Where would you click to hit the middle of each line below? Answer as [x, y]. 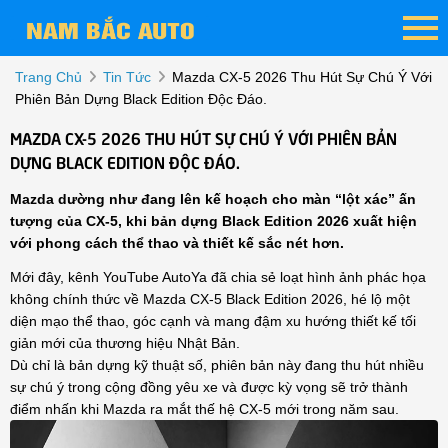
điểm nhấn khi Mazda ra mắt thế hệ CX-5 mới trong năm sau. [204, 409]
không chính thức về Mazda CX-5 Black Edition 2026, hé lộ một [210, 299]
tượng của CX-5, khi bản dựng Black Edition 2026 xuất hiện [213, 221]
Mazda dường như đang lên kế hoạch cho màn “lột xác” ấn [213, 199]
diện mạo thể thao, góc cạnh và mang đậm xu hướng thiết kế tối [213, 321]
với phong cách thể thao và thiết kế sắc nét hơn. [177, 243]
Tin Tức [127, 77]
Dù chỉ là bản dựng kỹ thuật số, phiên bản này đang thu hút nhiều [217, 365]
